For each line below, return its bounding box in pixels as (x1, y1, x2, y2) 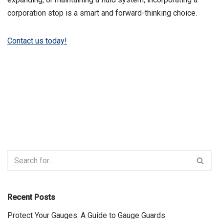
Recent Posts (7, 193, 55, 202)
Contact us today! (7, 36, 67, 46)
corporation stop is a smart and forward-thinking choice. (7, 8, 197, 18)
